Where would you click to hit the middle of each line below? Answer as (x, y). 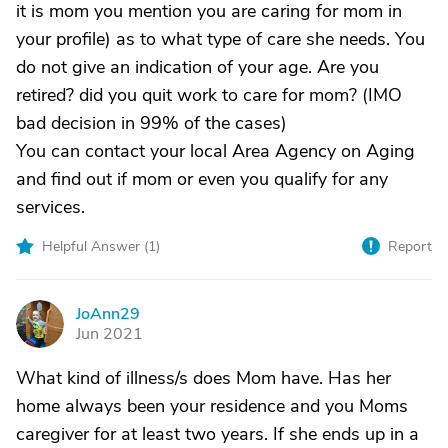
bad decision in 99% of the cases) (151, 123)
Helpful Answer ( (95, 246)
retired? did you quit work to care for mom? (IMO (209, 95)
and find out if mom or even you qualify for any (202, 179)
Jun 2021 (109, 334)
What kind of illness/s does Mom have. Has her (203, 378)
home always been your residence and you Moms (212, 406)
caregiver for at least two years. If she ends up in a (217, 434)
